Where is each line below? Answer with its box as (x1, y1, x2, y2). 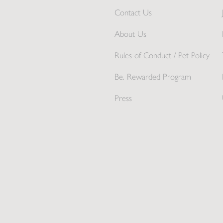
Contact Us (114, 7, 152, 17)
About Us (114, 28, 146, 39)
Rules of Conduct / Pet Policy (114, 50, 210, 60)
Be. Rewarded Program (114, 71, 191, 82)
